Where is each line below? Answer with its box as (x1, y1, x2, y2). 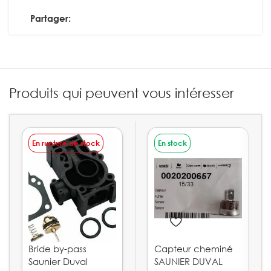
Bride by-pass (28, 243, 87, 254)
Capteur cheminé (154, 243, 233, 254)
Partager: (30, 13, 71, 24)
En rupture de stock (32, 139, 100, 148)
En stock (158, 139, 187, 148)
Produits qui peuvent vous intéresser (9, 85, 234, 101)
